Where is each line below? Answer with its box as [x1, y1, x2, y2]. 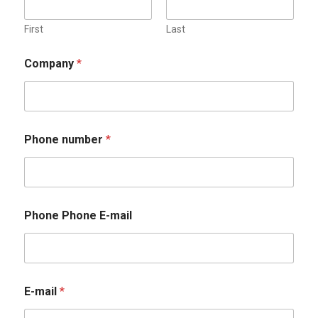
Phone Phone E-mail [24, 209, 132, 222]
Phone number [24, 133, 106, 146]
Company [24, 57, 77, 70]
